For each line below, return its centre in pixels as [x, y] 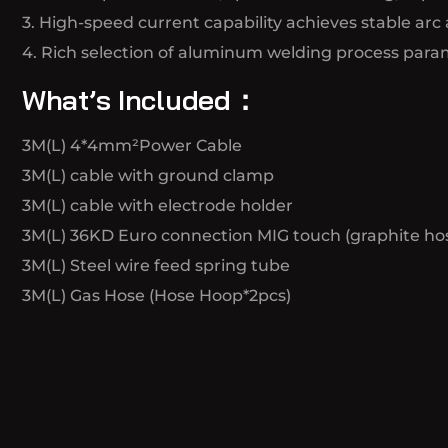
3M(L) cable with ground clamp [148, 175]
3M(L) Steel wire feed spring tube [156, 265]
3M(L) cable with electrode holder [157, 205]
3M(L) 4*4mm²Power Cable [132, 145]
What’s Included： [140, 99]
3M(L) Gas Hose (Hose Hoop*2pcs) [156, 295]
